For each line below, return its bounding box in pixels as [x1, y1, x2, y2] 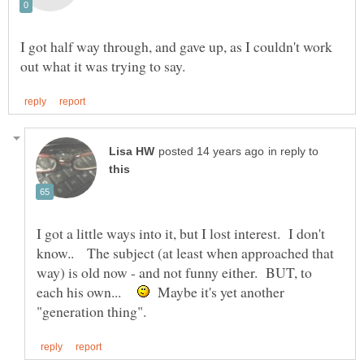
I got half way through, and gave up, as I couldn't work [20, 36, 332, 56]
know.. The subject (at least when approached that [37, 242, 334, 262]
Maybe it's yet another [149, 281, 284, 301]
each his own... [37, 281, 137, 301]
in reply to [268, 145, 318, 158]
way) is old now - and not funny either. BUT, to [37, 262, 312, 282]
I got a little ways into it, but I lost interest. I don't [37, 223, 325, 243]
